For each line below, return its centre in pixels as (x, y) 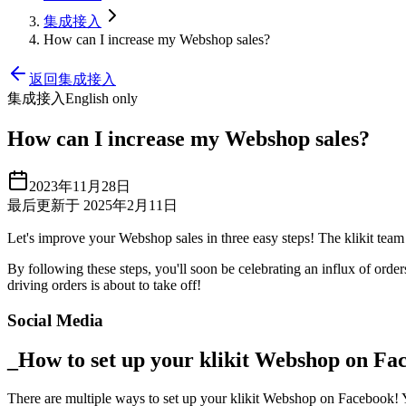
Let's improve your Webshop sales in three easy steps (159, 237)
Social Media (55, 320)
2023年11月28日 (80, 186)
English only (101, 98)
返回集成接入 (72, 79)
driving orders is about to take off (102, 285)
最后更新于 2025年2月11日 (92, 205)
